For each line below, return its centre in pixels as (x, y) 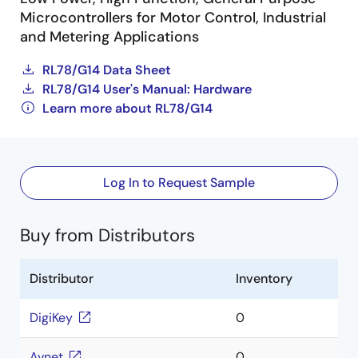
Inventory (264, 278)
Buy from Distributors (107, 235)
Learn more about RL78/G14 (127, 108)
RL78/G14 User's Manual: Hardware (147, 89)
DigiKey (51, 318)
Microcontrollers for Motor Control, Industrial (173, 18)
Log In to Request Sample (179, 183)
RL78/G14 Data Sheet (107, 70)
